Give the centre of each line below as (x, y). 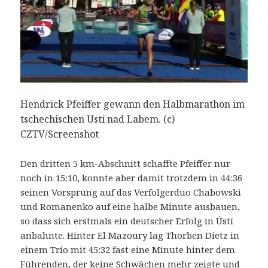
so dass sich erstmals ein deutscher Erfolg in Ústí (127, 221)
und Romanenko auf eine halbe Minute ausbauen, (130, 207)
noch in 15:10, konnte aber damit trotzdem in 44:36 (132, 178)
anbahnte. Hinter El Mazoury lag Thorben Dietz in (130, 235)
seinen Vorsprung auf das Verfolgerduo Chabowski (131, 192)
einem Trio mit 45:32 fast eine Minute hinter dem (128, 250)
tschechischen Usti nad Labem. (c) (98, 119)
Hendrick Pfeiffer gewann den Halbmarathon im (133, 104)
